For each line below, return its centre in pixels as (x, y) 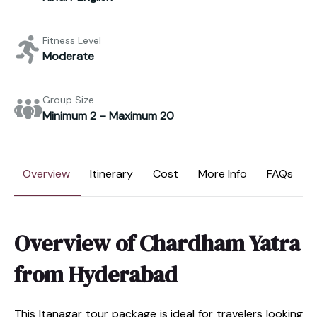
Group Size (68, 100)
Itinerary (111, 173)
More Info (223, 173)
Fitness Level (72, 41)
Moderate (68, 57)
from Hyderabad (96, 274)
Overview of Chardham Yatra (157, 243)
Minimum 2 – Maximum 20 (108, 116)
